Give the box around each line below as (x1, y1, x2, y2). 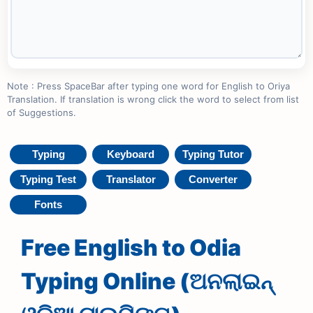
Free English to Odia (21, 234, 241, 261)
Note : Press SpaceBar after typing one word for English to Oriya (7, 80, 290, 92)
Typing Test (20, 173, 76, 185)
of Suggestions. (7, 107, 76, 118)
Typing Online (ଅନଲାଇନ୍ (21, 268, 272, 295)
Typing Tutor (182, 148, 244, 160)
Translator (105, 173, 156, 185)
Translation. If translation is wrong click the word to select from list (7, 94, 299, 105)
